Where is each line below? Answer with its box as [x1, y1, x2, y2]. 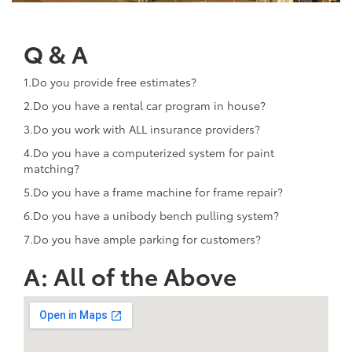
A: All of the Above [24, 258, 236, 292]
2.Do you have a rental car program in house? [24, 97, 266, 113]
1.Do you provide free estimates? [24, 73, 196, 90]
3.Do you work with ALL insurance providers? [24, 120, 260, 137]
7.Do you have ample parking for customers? [24, 230, 261, 247]
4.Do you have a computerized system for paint [24, 144, 274, 160]
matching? [24, 159, 79, 176]
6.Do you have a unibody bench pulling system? [24, 207, 279, 223]
